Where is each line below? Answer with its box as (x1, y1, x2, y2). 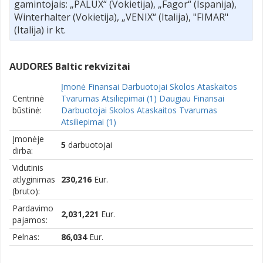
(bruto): (12, 185, 40, 197)
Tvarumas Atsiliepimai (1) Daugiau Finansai (61, 92, 224, 104)
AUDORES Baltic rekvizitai (9, 59, 130, 73)
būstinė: (12, 104, 42, 116)
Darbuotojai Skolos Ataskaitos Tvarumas (61, 104, 217, 116)
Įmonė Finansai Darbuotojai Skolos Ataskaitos (61, 80, 237, 92)
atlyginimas (12, 173, 55, 185)
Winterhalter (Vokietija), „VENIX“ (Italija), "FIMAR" (14, 10, 228, 23)
